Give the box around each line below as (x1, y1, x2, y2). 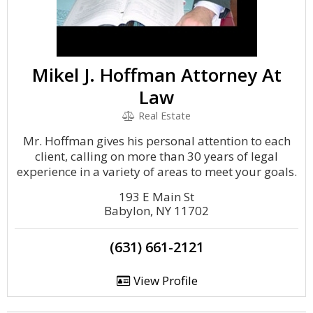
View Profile (130, 272, 198, 289)
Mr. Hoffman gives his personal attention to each (22, 133, 291, 149)
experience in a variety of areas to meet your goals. (16, 163, 297, 180)
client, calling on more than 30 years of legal (35, 148, 278, 164)
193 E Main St (119, 189, 194, 205)
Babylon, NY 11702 (104, 203, 209, 219)
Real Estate (135, 109, 191, 122)
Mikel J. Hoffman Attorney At (31, 62, 282, 87)
